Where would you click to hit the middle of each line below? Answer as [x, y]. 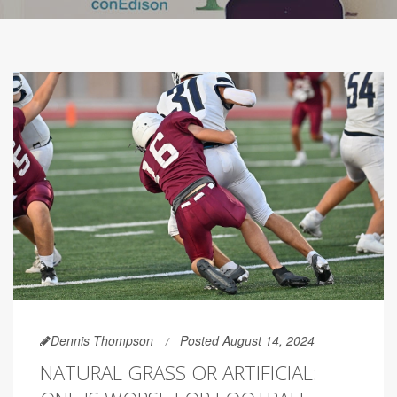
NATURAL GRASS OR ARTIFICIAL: [179, 373]
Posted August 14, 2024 [247, 341]
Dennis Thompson [102, 341]
